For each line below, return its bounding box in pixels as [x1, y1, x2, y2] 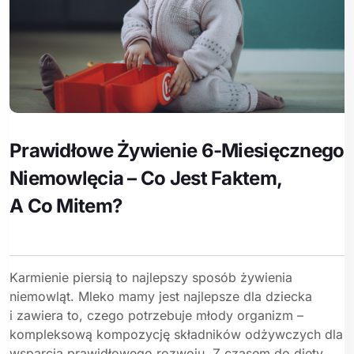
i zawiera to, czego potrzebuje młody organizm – [9, 307, 303, 324]
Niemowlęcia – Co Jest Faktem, [9, 167, 282, 190]
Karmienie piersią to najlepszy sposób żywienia [9, 269, 292, 286]
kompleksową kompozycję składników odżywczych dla [9, 326, 343, 343]
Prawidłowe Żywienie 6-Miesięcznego [9, 139, 345, 163]
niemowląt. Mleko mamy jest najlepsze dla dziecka [9, 288, 312, 305]
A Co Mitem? [9, 194, 122, 218]
